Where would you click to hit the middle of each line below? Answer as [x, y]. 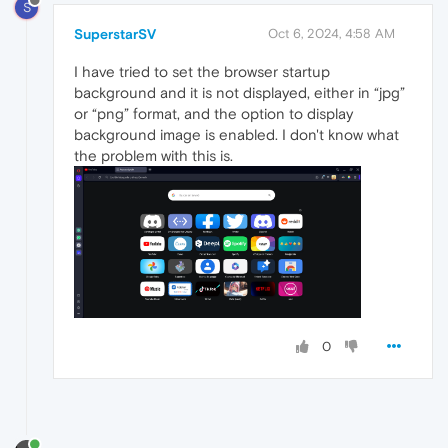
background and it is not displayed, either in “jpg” [239, 92]
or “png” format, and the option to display [213, 113]
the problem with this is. [153, 155]
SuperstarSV [115, 33]
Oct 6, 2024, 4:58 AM [331, 33]
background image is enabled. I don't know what [236, 134]
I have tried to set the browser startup [202, 71]
